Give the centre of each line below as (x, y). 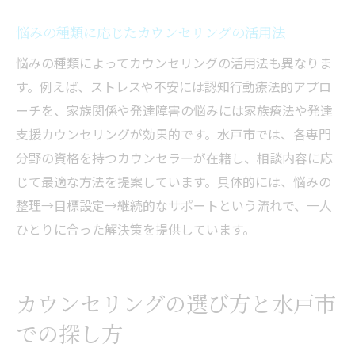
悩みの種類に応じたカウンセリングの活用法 (151, 32)
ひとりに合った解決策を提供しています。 (136, 229)
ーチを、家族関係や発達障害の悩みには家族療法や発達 (174, 111)
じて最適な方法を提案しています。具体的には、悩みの (174, 182)
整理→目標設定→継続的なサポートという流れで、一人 (174, 206)
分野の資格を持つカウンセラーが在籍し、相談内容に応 (174, 158)
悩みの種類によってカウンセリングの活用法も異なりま (174, 63)
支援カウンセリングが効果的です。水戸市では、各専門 (174, 134)
